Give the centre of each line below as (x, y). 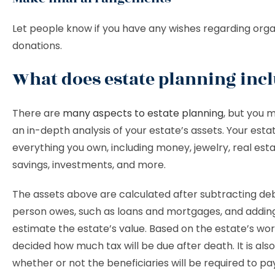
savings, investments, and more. (90, 165)
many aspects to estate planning (143, 113)
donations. (38, 46)
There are (37, 113)
